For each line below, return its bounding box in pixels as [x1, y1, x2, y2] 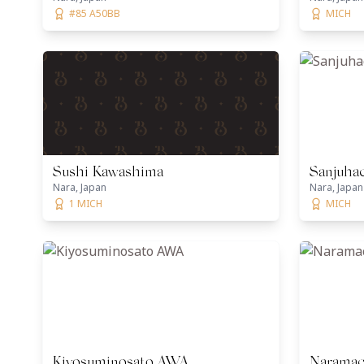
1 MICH [69, 197, 102, 210]
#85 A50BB [69, 6, 120, 20]
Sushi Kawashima [53, 166, 163, 180]
